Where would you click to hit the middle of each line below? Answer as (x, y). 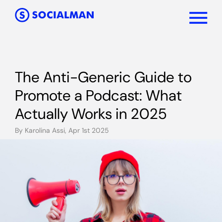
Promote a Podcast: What (98, 95)
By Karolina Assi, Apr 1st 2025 (62, 130)
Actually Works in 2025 (91, 114)
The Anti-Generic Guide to (103, 77)
